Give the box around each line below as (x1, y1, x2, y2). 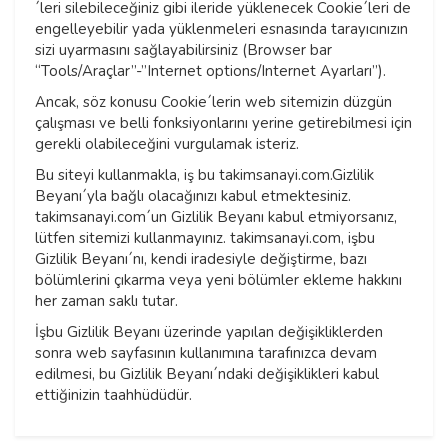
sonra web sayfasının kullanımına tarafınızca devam (35, 343, 377, 364)
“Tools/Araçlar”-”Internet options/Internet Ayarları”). (35, 61, 390, 82)
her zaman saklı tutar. (35, 291, 182, 312)
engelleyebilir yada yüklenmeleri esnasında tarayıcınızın (35, 19, 408, 40)
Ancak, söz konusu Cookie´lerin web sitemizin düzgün (35, 92, 392, 113)
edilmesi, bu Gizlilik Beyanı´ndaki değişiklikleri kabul (35, 364, 379, 385)
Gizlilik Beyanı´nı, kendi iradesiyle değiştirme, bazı (35, 249, 367, 270)
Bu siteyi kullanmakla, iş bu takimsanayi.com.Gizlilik (35, 165, 374, 186)
